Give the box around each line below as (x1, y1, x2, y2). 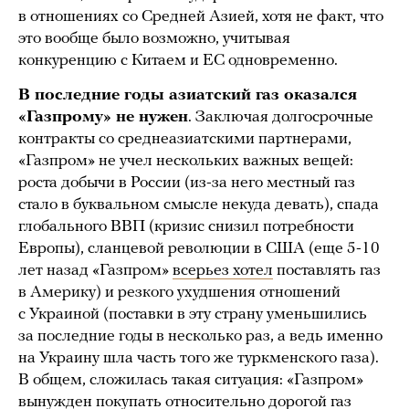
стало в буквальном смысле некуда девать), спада (18, 195, 379, 214)
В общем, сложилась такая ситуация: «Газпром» (18, 371, 363, 389)
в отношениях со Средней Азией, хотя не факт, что (18, 7, 383, 26)
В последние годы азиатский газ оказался (18, 86, 357, 104)
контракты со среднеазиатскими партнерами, (18, 130, 351, 148)
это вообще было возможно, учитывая (18, 29, 290, 47)
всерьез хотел (173, 261, 273, 279)
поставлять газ (273, 261, 381, 279)
